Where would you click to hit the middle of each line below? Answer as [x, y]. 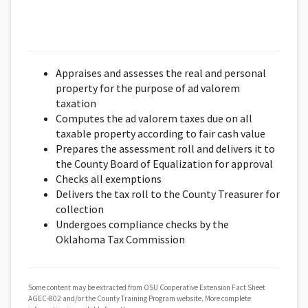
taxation [76, 103]
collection [80, 209]
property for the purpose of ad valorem [148, 88]
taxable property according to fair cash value [161, 133]
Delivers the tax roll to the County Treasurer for [168, 194]
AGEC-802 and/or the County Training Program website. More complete [140, 298]
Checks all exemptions [109, 179]
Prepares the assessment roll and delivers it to [165, 148]
